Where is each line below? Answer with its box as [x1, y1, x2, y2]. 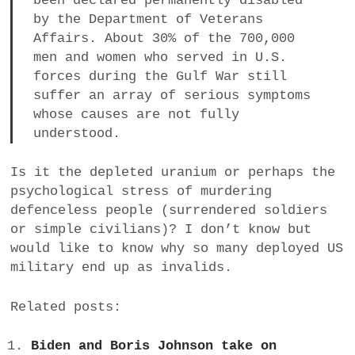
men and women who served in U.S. [32, 49, 287, 65]
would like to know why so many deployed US [10, 241, 344, 257]
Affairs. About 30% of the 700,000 [32, 30, 295, 46]
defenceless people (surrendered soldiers [10, 203, 328, 219]
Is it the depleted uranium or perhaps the [10, 165, 336, 181]
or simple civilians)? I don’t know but [10, 222, 312, 238]
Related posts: [10, 299, 122, 315]
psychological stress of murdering [10, 184, 273, 200]
